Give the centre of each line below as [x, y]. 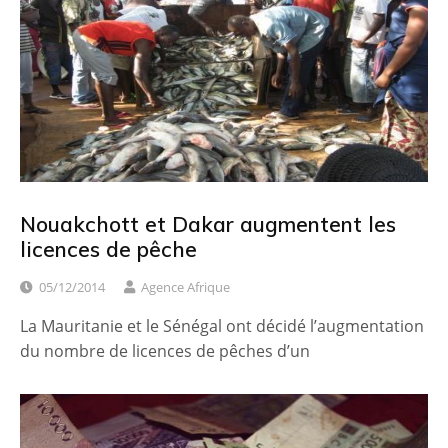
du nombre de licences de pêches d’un [165, 350]
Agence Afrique [185, 286]
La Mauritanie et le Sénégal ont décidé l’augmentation [222, 325]
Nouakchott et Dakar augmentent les [208, 224]
